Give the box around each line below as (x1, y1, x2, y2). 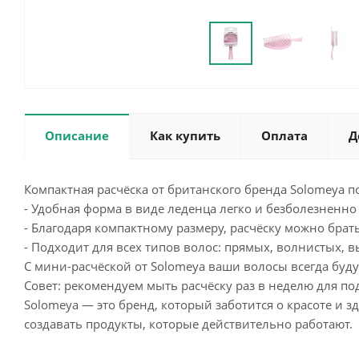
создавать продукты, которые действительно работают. (24, 316, 353, 332)
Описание (45, 127, 109, 143)
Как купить (150, 127, 220, 143)
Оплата (261, 127, 308, 143)
